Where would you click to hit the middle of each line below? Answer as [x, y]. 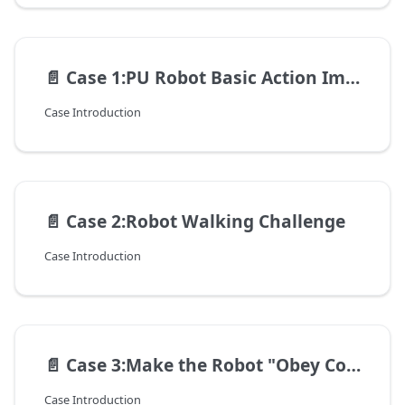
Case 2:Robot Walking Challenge [206, 221]
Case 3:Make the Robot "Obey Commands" [206, 364]
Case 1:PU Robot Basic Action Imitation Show [206, 77]
